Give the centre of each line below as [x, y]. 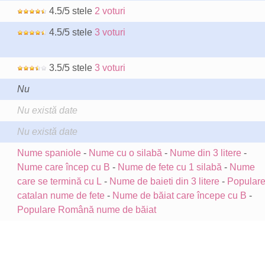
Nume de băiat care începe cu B [179, 195]
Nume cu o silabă [125, 153]
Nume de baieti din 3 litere [164, 181]
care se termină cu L [59, 181]
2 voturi [110, 11]
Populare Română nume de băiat [86, 210]
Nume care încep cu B [63, 167]
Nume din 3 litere [205, 153]
